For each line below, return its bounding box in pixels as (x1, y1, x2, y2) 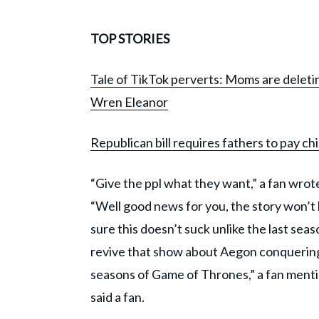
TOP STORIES (90, 31, 169, 47)
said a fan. (90, 289, 145, 305)
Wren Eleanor (90, 94, 168, 110)
